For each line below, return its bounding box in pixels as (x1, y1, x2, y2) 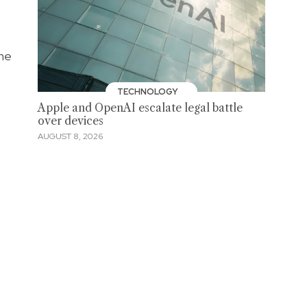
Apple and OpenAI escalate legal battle (37, 101, 243, 115)
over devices (37, 114, 103, 128)
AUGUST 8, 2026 (37, 130, 103, 142)
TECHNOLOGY (117, 86, 181, 98)
